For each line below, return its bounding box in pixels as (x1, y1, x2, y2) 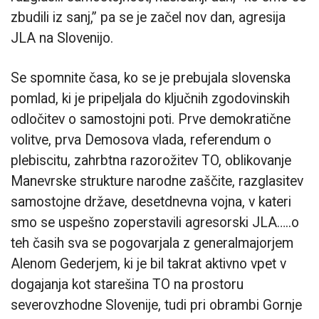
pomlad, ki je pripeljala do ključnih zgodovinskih (11, 90, 290, 108)
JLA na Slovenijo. (11, 30, 113, 46)
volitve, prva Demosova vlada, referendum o (11, 132, 271, 149)
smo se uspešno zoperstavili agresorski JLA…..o (11, 214, 299, 231)
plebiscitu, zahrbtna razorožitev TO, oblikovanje (11, 152, 291, 169)
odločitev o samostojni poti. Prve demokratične (11, 111, 291, 128)
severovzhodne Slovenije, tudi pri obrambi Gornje (11, 297, 302, 314)
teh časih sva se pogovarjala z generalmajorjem (11, 235, 293, 252)
